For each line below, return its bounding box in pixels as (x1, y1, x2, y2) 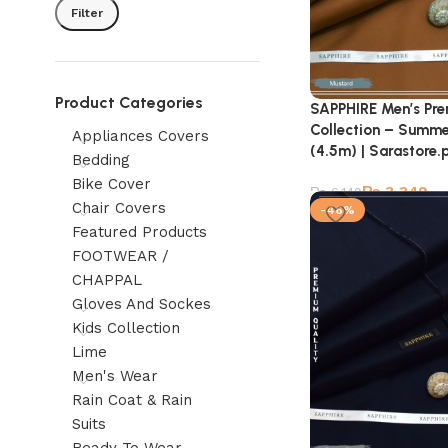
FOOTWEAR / (72, 247, 169, 265)
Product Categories (55, 93, 203, 112)
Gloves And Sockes (72, 295, 211, 313)
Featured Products (72, 223, 207, 241)
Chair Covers (72, 199, 166, 217)
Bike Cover (72, 175, 151, 193)
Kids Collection (72, 319, 180, 337)
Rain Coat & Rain (72, 391, 192, 409)
